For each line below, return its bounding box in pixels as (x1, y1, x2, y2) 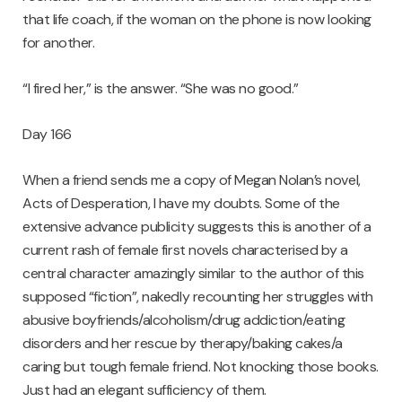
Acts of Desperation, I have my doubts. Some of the (22, 194, 340, 214)
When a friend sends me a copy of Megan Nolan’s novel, (22, 170, 361, 190)
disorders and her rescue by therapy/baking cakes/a (22, 334, 343, 354)
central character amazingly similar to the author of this (22, 264, 364, 284)
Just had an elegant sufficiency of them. (22, 380, 267, 400)
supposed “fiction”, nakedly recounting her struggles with (22, 287, 373, 307)
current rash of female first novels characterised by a (22, 240, 348, 260)
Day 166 (22, 125, 72, 144)
